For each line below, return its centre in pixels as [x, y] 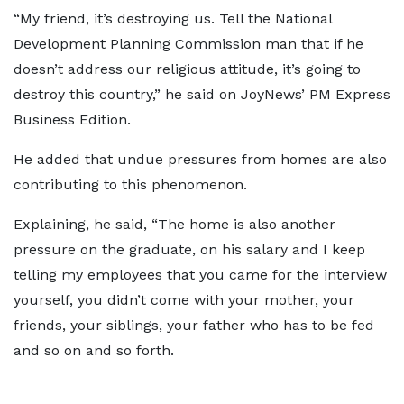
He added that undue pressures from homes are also [200, 159]
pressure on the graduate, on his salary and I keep [189, 249]
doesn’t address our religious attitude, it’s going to [187, 69]
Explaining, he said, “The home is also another [174, 224]
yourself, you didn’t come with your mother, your [184, 300]
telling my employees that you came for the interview [200, 275]
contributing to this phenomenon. [130, 184]
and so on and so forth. [94, 350]
